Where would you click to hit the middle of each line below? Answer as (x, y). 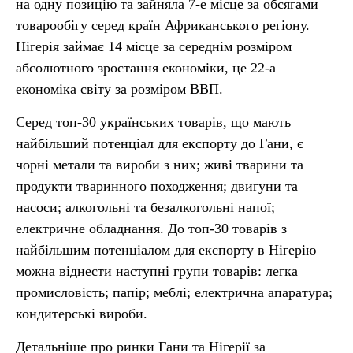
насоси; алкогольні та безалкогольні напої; (145, 207)
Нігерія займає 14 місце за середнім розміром (154, 46)
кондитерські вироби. (82, 314)
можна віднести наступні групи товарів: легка (157, 271)
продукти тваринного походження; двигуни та (157, 186)
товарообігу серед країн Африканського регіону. (163, 25)
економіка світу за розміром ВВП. (119, 89)
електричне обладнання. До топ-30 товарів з (151, 229)
